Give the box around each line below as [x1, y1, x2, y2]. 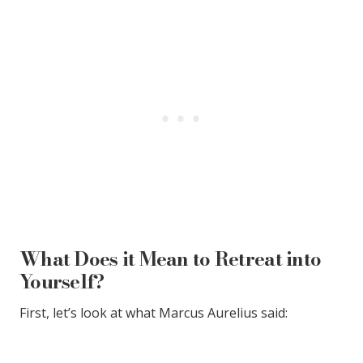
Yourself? [19, 267, 105, 297]
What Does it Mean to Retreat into [19, 244, 322, 274]
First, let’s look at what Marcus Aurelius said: [19, 304, 288, 322]
